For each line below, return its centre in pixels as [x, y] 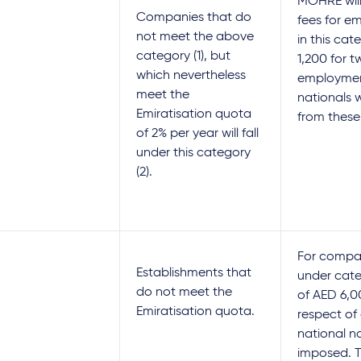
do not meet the [184, 293]
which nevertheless [191, 76]
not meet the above [195, 37]
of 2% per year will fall [197, 134]
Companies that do [194, 18]
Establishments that [194, 273]
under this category [193, 153]
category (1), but [183, 56]
